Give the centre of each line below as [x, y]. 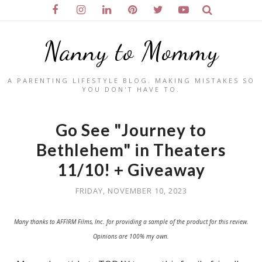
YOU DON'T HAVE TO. [131, 89]
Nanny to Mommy [131, 51]
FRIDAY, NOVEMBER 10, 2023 [131, 191]
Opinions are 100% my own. [131, 236]
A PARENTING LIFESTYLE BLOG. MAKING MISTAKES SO [131, 80]
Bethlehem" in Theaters [131, 150]
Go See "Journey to [131, 130]
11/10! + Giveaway [131, 170]
